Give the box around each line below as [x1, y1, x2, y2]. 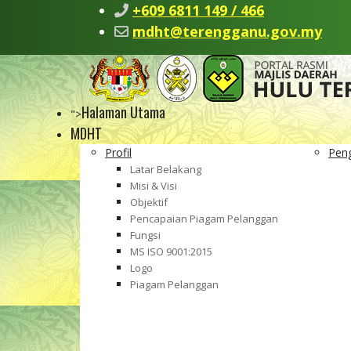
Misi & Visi [130, 179, 177, 193]
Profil [105, 145, 132, 160]
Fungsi [130, 228, 161, 242]
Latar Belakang [130, 162, 201, 176]
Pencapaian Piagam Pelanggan [130, 212, 278, 226]
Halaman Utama [81, 102, 165, 122]
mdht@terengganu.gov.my [132, 22, 322, 41]
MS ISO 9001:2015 [130, 244, 212, 259]
